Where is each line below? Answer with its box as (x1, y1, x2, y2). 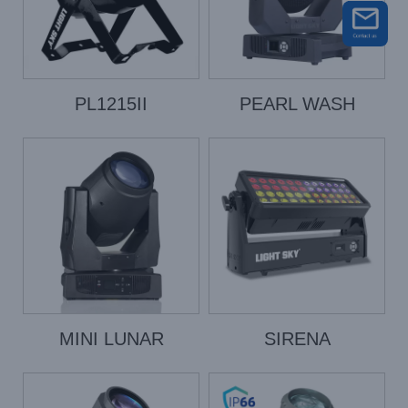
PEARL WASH (239, 94, 355, 114)
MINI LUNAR (58, 329, 164, 349)
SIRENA (263, 329, 331, 349)
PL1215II (75, 94, 148, 114)
